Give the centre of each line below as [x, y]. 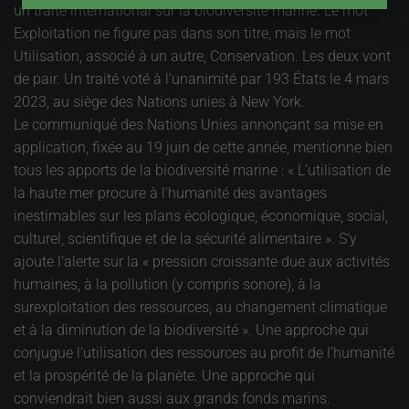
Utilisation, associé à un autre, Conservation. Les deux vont [202, 56]
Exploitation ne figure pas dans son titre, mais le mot [182, 33]
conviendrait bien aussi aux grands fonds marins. [172, 398]
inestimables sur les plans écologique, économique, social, [201, 215]
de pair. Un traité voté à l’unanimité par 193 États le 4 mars [201, 79]
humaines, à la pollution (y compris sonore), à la [168, 284]
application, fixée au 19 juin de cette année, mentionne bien [203, 147]
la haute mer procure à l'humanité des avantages [170, 193]
